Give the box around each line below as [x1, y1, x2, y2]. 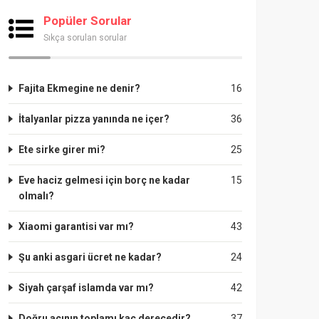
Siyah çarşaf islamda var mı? [19, 282, 154, 293]
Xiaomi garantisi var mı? [19, 221, 134, 232]
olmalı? [19, 190, 54, 202]
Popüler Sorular [43, 14, 132, 28]
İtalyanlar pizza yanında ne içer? [19, 113, 169, 125]
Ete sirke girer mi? [19, 144, 105, 155]
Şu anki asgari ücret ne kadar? [19, 251, 162, 263]
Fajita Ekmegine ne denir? [19, 83, 140, 94]
